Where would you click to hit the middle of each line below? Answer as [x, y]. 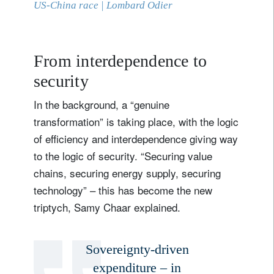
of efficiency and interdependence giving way [136, 138]
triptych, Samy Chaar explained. [107, 207]
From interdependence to [120, 61]
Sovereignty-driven [137, 249]
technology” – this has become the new [123, 190]
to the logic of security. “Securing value [123, 155]
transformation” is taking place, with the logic [136, 121]
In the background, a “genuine [102, 104]
